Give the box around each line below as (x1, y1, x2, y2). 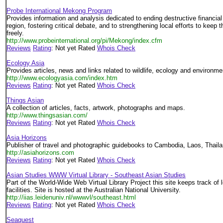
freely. (6, 29, 24, 37)
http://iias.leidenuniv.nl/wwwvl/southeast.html (6, 194, 136, 201)
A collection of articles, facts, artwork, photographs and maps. (6, 104, 185, 111)
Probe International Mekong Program (6, 7, 112, 14)
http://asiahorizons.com (6, 149, 74, 156)
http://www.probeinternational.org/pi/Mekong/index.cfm (6, 37, 162, 44)
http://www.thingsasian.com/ (6, 111, 88, 119)
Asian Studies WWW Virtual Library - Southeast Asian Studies (6, 171, 186, 179)
